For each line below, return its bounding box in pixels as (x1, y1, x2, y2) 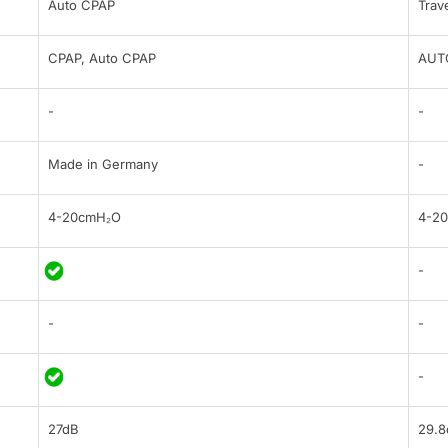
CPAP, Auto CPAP (48, 50, 156, 67)
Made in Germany (48, 156, 158, 173)
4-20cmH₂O (48, 209, 121, 226)
